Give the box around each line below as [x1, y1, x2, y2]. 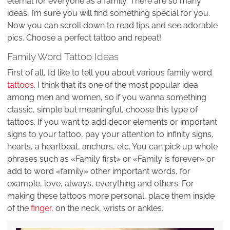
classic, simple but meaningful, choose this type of [7, 105, 198, 115]
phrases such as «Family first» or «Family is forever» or [7, 154, 215, 164]
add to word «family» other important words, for [7, 166, 190, 177]
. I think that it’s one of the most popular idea [34, 80, 198, 90]
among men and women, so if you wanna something [7, 92, 206, 103]
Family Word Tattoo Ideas [7, 51, 119, 63]
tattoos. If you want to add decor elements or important [7, 117, 217, 127]
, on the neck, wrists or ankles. [51, 203, 163, 214]
